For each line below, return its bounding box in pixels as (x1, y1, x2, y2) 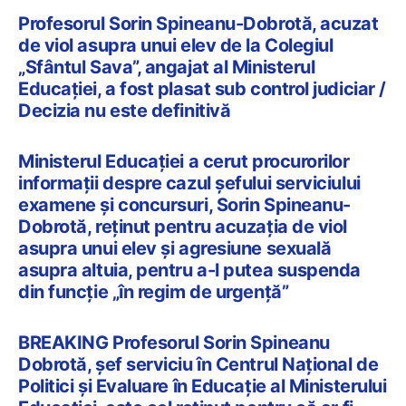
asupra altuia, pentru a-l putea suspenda (18, 258, 361, 281)
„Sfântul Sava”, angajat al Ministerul (18, 55, 315, 78)
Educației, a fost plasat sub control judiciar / (18, 77, 386, 100)
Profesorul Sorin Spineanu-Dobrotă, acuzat (18, 12, 379, 34)
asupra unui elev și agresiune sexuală (18, 237, 332, 259)
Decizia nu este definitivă (18, 99, 231, 121)
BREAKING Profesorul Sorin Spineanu (18, 331, 330, 353)
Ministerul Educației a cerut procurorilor (18, 150, 350, 172)
